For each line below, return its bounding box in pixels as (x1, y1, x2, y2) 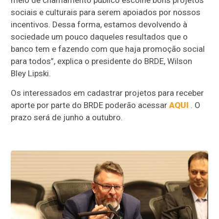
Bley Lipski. (11, 68, 51, 79)
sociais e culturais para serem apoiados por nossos (11, 7, 201, 18)
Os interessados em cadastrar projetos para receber (11, 88, 204, 98)
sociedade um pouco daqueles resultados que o (11, 32, 188, 42)
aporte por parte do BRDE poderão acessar (11, 100, 170, 110)
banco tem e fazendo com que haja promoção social (11, 44, 205, 54)
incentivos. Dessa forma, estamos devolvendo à (11, 20, 188, 30)
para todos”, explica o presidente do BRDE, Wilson (11, 56, 193, 66)
